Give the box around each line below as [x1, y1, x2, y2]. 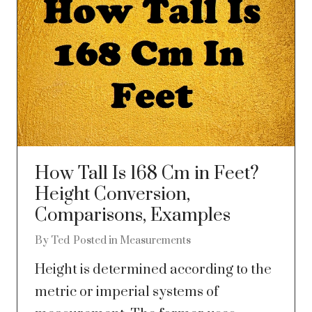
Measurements [120, 234, 191, 248]
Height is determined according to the [35, 261, 272, 279]
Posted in [73, 234, 120, 248]
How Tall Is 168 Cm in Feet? [35, 162, 259, 186]
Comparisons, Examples [35, 204, 231, 228]
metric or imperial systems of [35, 283, 219, 302]
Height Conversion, [35, 183, 190, 207]
